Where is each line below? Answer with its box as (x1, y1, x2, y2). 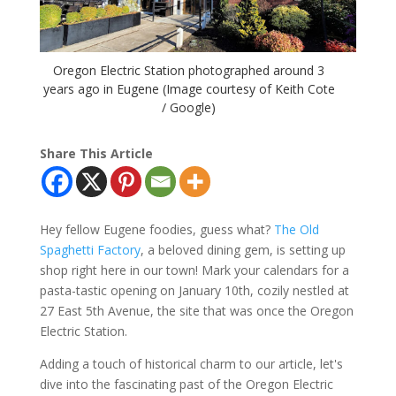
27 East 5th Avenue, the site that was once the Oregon (39, 302, 354, 320)
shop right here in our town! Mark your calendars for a (39, 262, 349, 279)
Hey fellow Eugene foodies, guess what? (39, 221, 274, 239)
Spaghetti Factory (39, 241, 141, 259)
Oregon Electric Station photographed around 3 (53, 62, 325, 80)
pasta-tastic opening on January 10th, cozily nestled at (39, 282, 349, 300)
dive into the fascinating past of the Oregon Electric (39, 376, 333, 393)
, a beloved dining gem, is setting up (140, 241, 346, 259)
